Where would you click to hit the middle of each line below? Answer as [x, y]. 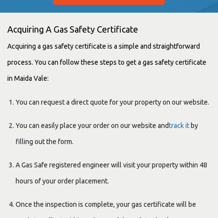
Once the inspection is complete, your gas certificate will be [106, 204]
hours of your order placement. [62, 181]
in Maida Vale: [28, 78]
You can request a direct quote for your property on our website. [112, 102]
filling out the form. [45, 141]
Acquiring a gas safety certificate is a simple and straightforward [104, 46]
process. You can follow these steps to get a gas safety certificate [107, 62]
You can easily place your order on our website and [92, 125]
